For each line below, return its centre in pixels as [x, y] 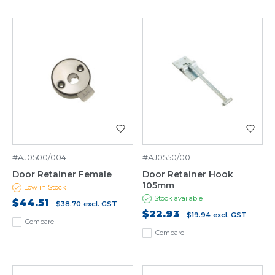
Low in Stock [45, 188]
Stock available [178, 199]
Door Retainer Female [62, 175]
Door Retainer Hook [188, 175]
